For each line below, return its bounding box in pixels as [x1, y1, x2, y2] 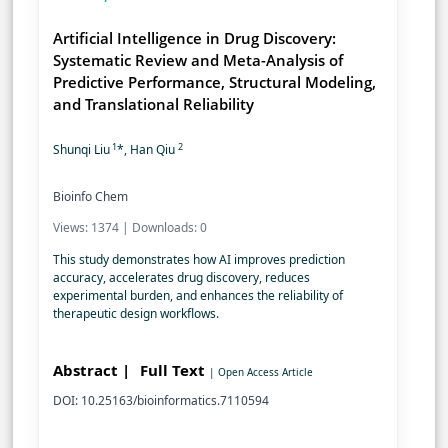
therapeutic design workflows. [53, 305, 219, 323]
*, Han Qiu [117, 141, 178, 159]
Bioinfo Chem [53, 188, 128, 206]
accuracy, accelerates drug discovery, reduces [53, 269, 310, 287]
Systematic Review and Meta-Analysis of [53, 50, 343, 71]
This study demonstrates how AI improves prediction [53, 251, 345, 269]
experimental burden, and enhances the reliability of [53, 287, 343, 305]
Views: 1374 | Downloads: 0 [53, 219, 207, 237]
